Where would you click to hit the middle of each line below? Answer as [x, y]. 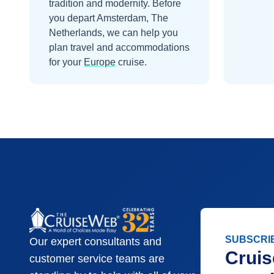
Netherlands [76, 33]
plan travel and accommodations [119, 47]
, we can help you [140, 33]
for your [65, 62]
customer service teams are [97, 259]
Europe [100, 62]
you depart [73, 18]
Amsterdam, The [132, 18]
